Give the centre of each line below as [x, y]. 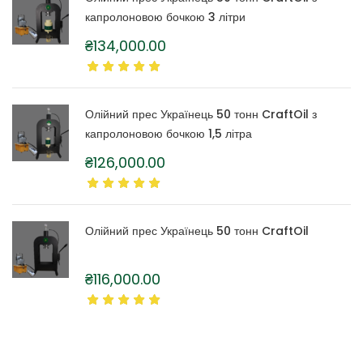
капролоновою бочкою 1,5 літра [169, 134]
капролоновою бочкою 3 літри [165, 17]
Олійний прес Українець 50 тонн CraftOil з [201, 115]
